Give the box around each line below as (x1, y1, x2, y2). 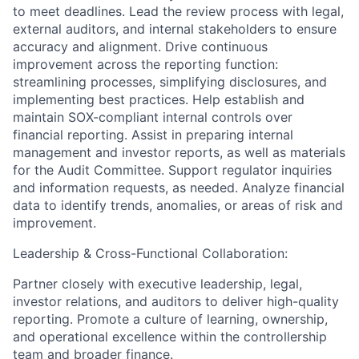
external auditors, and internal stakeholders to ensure (13, 21, 337, 37)
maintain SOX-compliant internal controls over (13, 109, 292, 125)
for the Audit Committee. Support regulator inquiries (13, 162, 332, 178)
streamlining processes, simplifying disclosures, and (13, 74, 327, 90)
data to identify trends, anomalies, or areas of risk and (13, 197, 343, 213)
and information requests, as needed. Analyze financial (13, 179, 345, 196)
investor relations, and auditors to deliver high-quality (13, 293, 339, 309)
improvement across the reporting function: (13, 56, 278, 72)
